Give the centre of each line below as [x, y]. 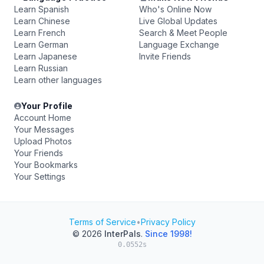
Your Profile [47, 106]
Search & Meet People [183, 33]
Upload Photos [43, 141]
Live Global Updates [178, 21]
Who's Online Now [175, 9]
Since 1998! [168, 234]
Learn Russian [41, 68]
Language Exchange [179, 44]
